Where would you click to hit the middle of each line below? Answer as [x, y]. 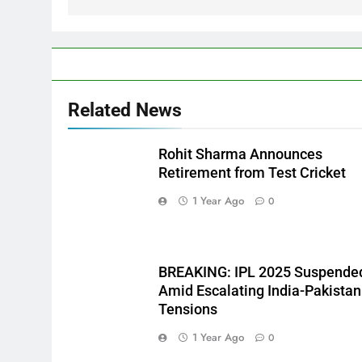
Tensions [188, 309]
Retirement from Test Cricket [253, 173]
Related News [125, 109]
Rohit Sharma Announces [241, 154]
